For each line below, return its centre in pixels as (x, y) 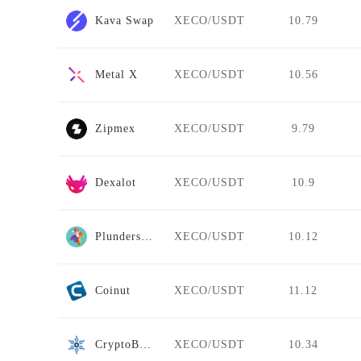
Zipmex (115, 128)
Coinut (113, 290)
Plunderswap (147, 236)
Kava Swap (124, 20)
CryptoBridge (145, 344)
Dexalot (116, 182)
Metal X (116, 74)
